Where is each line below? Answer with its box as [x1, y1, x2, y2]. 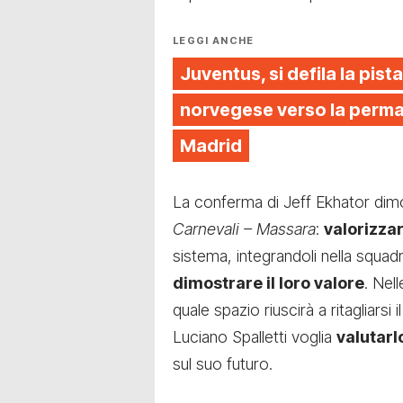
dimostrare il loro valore [173, 273, 364, 293]
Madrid [180, 135, 242, 157]
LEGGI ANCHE [173, 34, 255, 48]
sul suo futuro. [173, 354, 273, 374]
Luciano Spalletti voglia [173, 327, 336, 347]
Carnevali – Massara [173, 219, 316, 239]
